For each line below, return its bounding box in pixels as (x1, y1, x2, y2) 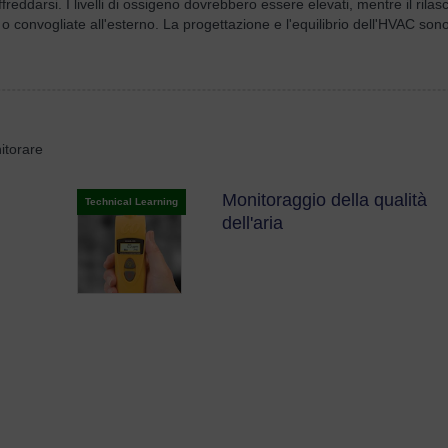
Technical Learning (84, 196, 178, 207)
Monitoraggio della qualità (221, 190, 427, 210)
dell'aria (221, 213, 283, 233)
